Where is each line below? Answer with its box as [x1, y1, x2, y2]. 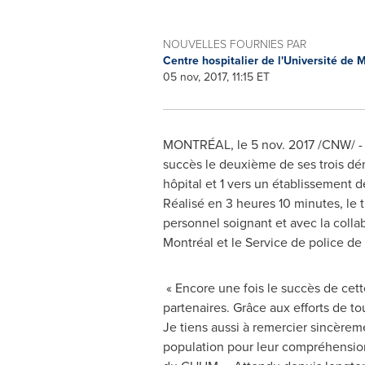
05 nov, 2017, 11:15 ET [162, 68, 270, 85]
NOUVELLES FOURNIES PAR [162, 36, 306, 51]
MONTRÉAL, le [162, 135, 251, 153]
